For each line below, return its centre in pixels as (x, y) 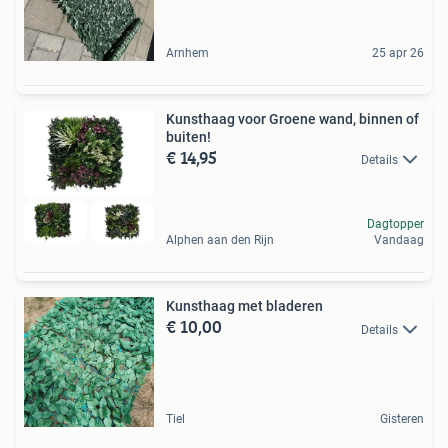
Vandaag (399, 240)
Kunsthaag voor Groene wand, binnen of (292, 119)
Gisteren (402, 419)
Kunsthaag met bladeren (244, 306)
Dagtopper (395, 224)
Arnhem (187, 53)
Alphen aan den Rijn (220, 240)
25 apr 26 (398, 53)
